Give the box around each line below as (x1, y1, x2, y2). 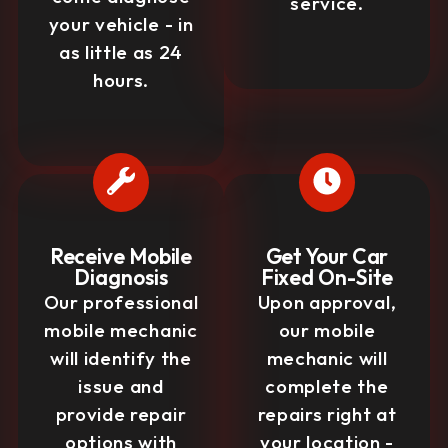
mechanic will (266, 346, 388, 370)
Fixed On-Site (260, 264, 394, 290)
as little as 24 (58, 40, 184, 64)
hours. (92, 68, 150, 92)
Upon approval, (257, 290, 397, 314)
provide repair (55, 402, 187, 426)
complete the (265, 374, 389, 398)
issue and (78, 374, 164, 398)
